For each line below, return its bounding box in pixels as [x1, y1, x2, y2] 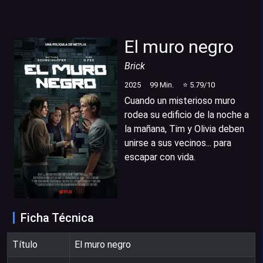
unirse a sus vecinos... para [124, 137, 231, 149]
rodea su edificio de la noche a [124, 109, 249, 120]
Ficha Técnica [21, 210, 94, 225]
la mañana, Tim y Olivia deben [124, 123, 244, 134]
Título [12, 238, 38, 250]
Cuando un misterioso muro [124, 95, 235, 106]
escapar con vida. [124, 151, 195, 163]
